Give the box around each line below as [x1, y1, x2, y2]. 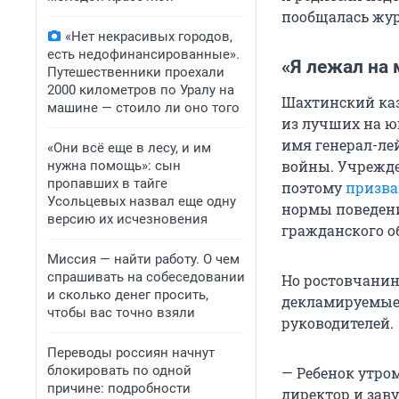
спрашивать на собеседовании [47, 269, 245, 285]
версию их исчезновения [47, 211, 208, 227]
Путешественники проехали [47, 64, 224, 80]
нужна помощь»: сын [47, 158, 181, 174]
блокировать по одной [47, 362, 191, 379]
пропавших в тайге [47, 175, 167, 191]
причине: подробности [47, 380, 191, 396]
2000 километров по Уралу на [47, 82, 234, 98]
